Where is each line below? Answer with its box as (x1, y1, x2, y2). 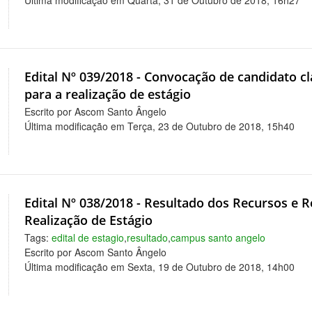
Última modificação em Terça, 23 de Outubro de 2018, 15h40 (24, 118, 295, 133)
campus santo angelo (171, 230, 266, 244)
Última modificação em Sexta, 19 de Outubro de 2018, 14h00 (24, 259, 295, 274)
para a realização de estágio (24, 86, 192, 103)
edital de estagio (52, 230, 125, 244)
